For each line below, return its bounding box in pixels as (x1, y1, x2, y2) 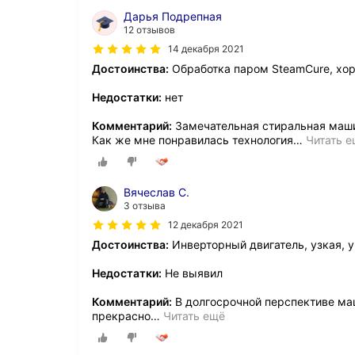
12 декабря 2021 (168, 219, 243, 231)
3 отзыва (124, 200, 166, 212)
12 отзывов (124, 24, 175, 36)
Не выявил (162, 266, 223, 281)
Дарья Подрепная (124, 10, 222, 23)
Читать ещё (163, 309, 225, 323)
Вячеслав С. (124, 185, 189, 200)
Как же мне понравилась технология (92, 133, 293, 147)
